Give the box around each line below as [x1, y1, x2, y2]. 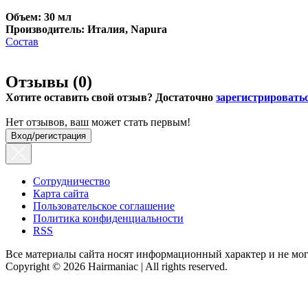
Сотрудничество [33, 175, 110, 187]
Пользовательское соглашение [33, 199, 175, 212]
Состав [5, 35, 38, 47]
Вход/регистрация [11, 130, 86, 141]
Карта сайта [33, 187, 89, 199]
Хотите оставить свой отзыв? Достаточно [5, 91, 216, 103]
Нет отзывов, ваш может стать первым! [5, 115, 190, 128]
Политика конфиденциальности [33, 212, 184, 224]
